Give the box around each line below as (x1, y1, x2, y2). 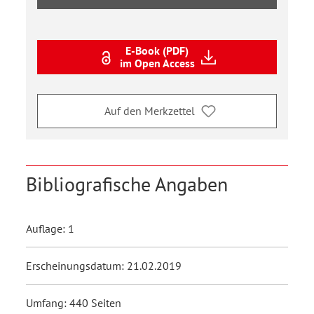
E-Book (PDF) (125, 43, 189, 58)
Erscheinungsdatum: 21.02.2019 (26, 258, 182, 273)
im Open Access (119, 56, 195, 71)
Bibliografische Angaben (26, 170, 228, 197)
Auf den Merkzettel (104, 104, 195, 118)
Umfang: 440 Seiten (26, 295, 121, 310)
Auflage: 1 (26, 221, 74, 235)
